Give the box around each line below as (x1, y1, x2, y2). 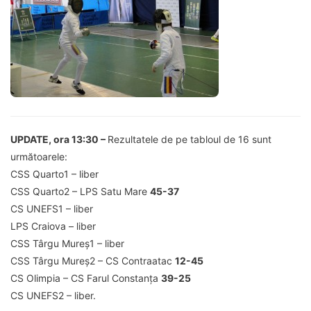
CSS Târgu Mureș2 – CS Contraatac (10, 254, 175, 267)
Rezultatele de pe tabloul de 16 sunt (108, 133, 271, 145)
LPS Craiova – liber (10, 219, 96, 232)
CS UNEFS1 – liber (10, 202, 93, 215)
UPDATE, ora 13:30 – (10, 133, 108, 145)
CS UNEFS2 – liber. (10, 289, 96, 301)
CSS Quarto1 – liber (10, 167, 99, 180)
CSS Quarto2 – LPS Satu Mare (10, 185, 150, 197)
